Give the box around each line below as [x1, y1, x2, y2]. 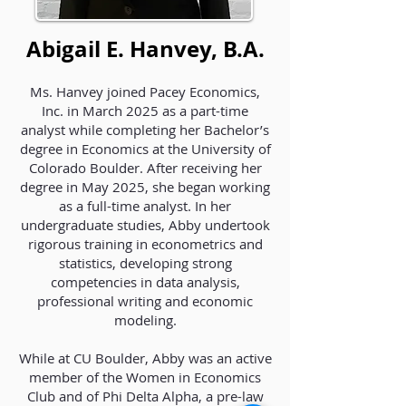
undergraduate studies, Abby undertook [20, 216, 270, 234]
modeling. [113, 311, 177, 329]
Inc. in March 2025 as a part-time [42, 101, 248, 120]
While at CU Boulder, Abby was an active [18, 349, 272, 367]
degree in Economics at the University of [19, 140, 271, 158]
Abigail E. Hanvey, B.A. [25, 34, 265, 64]
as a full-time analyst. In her [59, 197, 231, 215]
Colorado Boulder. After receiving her [28, 159, 262, 177]
